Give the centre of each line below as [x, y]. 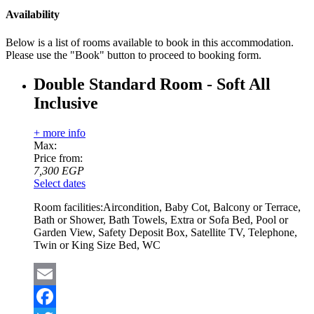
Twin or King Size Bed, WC [97, 245]
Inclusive [66, 103]
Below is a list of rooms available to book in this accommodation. [150, 42]
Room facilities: [68, 207]
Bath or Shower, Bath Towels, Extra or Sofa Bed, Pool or [161, 220]
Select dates [60, 184]
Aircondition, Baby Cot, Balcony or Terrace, [202, 207]
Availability [33, 15]
